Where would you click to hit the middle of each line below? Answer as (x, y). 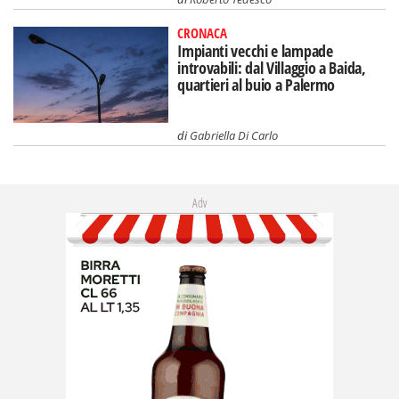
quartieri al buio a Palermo (256, 84)
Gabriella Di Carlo (234, 136)
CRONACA (203, 33)
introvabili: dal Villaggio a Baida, (272, 67)
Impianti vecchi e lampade (255, 50)
